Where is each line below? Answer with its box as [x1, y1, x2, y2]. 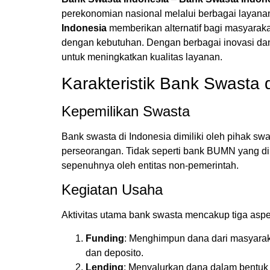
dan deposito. [86, 247, 143, 258]
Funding [86, 233, 124, 243]
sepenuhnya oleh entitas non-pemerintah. [61, 160, 239, 171]
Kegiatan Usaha [61, 181, 163, 198]
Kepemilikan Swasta [61, 102, 190, 119]
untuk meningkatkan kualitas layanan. [61, 52, 222, 63]
